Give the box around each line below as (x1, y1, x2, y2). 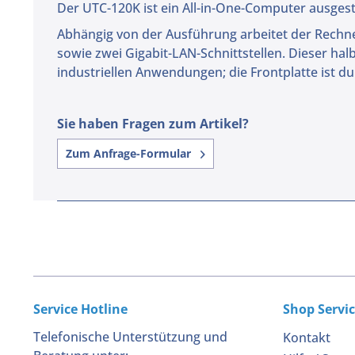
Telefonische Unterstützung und (33, 328, 227, 346)
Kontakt (283, 329, 330, 347)
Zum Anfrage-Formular (66, 146, 194, 162)
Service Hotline (33, 300, 128, 319)
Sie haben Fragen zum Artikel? (57, 115, 249, 133)
